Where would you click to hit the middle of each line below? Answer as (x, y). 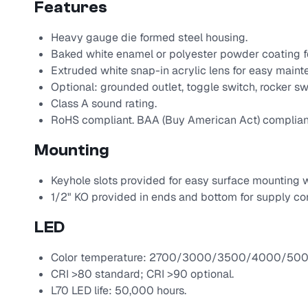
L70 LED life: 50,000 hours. (118, 291)
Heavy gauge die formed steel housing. (149, 38)
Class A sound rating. (103, 104)
